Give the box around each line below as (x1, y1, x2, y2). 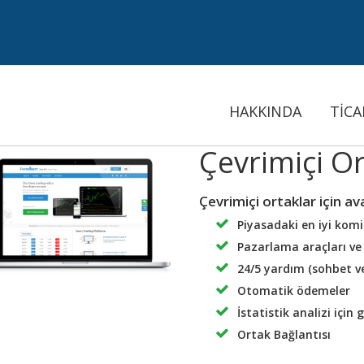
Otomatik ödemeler (236, 283, 350, 299)
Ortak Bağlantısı (236, 327, 331, 343)
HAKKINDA (229, 102, 301, 121)
